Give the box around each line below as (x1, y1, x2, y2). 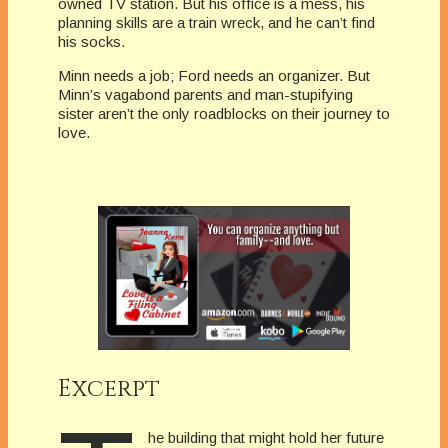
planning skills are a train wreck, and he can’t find (58, 13, 375, 31)
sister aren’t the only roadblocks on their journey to (58, 104, 390, 122)
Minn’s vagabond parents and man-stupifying (58, 85, 353, 103)
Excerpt (58, 372, 160, 405)
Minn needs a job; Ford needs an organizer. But (58, 66, 370, 84)
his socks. (58, 32, 125, 50)
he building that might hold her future (147, 428, 384, 446)
